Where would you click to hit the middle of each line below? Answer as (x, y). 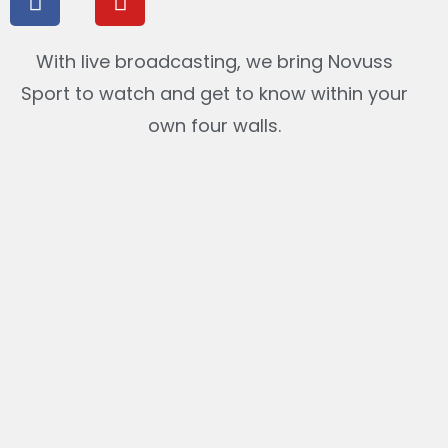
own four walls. (214, 125)
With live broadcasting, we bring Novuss (214, 61)
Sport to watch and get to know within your (214, 93)
